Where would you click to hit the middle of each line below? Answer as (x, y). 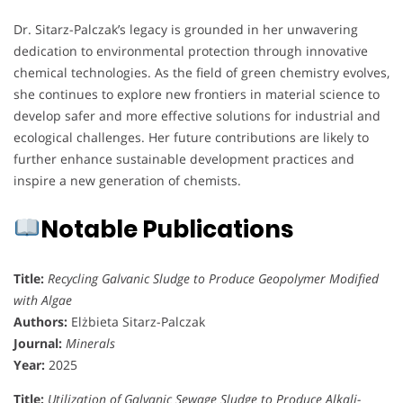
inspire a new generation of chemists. (127, 180)
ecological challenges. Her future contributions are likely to (191, 137)
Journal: (38, 343)
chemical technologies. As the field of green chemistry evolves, (201, 72)
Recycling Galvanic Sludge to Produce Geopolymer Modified (213, 278)
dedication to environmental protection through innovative (191, 50)
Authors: (40, 321)
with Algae (43, 300)
